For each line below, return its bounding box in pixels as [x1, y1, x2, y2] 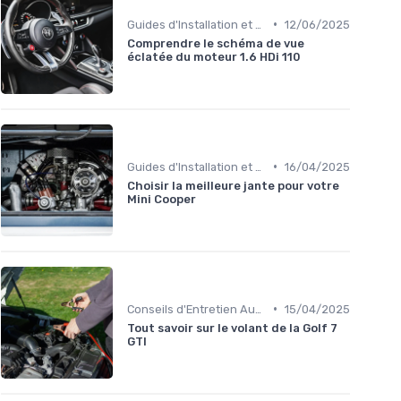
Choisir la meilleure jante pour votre [127, 178, 339, 192]
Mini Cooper [127, 192, 196, 206]
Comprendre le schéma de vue [127, 36, 304, 50]
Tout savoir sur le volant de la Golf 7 [127, 320, 337, 335]
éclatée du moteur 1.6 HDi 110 [127, 49, 301, 64]
